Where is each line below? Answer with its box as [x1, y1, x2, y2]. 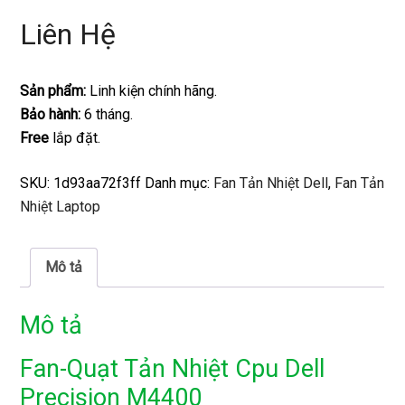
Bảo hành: [20, 106, 81, 124]
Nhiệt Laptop [20, 198, 101, 216]
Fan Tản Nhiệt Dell [213, 174, 329, 193]
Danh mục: [145, 174, 214, 193]
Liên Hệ [20, 17, 117, 52]
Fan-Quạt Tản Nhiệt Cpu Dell [20, 354, 325, 384]
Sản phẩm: [20, 82, 87, 100]
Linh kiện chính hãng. [86, 82, 218, 100]
